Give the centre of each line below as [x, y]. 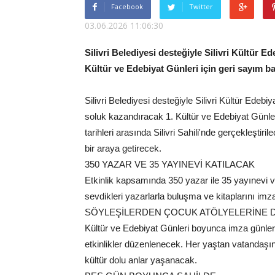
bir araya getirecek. [123, 148]
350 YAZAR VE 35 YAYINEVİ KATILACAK [170, 164]
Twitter [201, 6]
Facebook [127, 6]
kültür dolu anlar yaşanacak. [141, 260]
